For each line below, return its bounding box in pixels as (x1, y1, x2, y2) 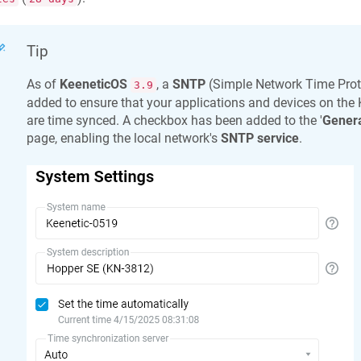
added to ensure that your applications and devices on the (26, 94, 358, 110)
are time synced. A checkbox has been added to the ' (26, 112, 322, 128)
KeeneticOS (59, 76, 127, 92)
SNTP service (220, 130, 299, 146)
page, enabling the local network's (26, 130, 221, 146)
